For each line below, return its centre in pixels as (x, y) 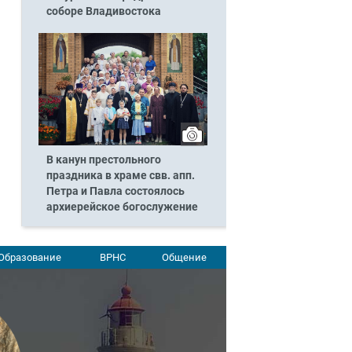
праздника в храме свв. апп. (120, 176)
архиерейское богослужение (122, 207)
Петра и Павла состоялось (115, 192)
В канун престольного (103, 160)
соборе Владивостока (103, 11)
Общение (184, 257)
